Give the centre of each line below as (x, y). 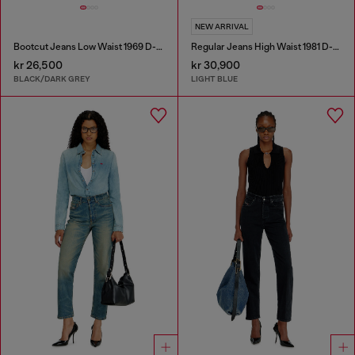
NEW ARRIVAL (221, 26)
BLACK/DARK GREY (52, 79)
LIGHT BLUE (214, 79)
